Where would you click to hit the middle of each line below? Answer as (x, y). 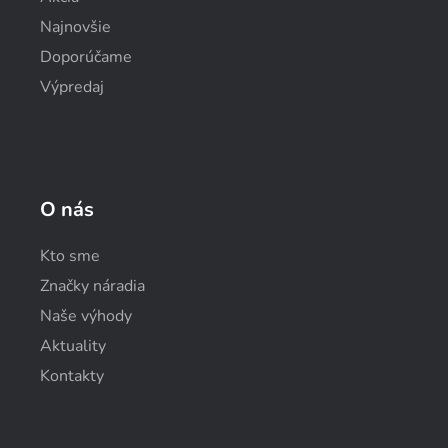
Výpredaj (72, 86)
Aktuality (73, 345)
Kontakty (72, 375)
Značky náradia (92, 285)
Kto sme (70, 255)
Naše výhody (86, 315)
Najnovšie (75, 26)
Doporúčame (86, 56)
